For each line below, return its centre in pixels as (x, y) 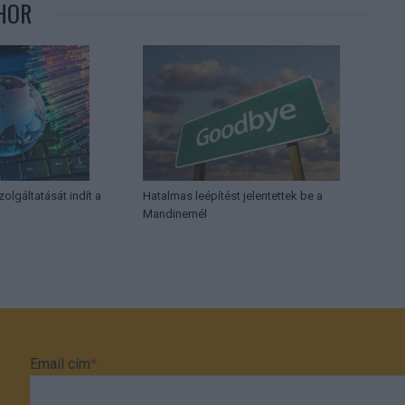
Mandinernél (175, 214)
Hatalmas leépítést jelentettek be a (233, 196)
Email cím (61, 363)
